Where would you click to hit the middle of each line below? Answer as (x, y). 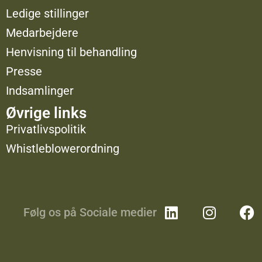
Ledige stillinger (47, 14)
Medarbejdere (42, 33)
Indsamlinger (39, 91)
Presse (24, 72)
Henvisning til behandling (71, 52)
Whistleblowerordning (62, 149)
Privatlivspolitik (46, 130)
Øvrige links (46, 113)
